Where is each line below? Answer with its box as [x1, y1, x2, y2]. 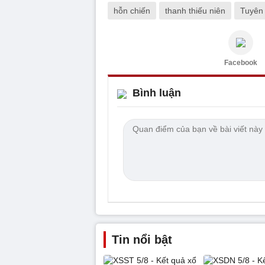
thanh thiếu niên [165, 6, 225, 15]
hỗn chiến [114, 6, 150, 15]
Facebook [224, 59, 257, 67]
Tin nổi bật [112, 233, 172, 246]
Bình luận [132, 87, 181, 99]
